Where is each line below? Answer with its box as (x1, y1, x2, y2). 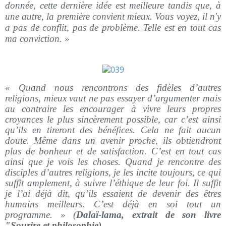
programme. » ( (5, 209, 77, 220)
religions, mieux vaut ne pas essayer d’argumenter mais (5, 93, 221, 103)
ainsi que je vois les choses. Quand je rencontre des (5, 156, 221, 167)
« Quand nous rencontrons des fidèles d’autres (5, 82, 221, 93)
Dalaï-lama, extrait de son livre (76, 209, 221, 220)
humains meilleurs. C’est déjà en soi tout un (5, 199, 221, 209)
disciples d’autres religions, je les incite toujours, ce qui (5, 167, 221, 178)
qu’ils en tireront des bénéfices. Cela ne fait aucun (5, 125, 221, 135)
